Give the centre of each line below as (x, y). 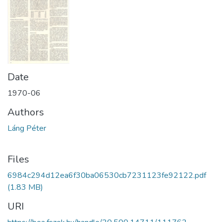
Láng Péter (27, 128)
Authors (26, 112)
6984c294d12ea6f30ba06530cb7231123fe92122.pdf (107, 175)
